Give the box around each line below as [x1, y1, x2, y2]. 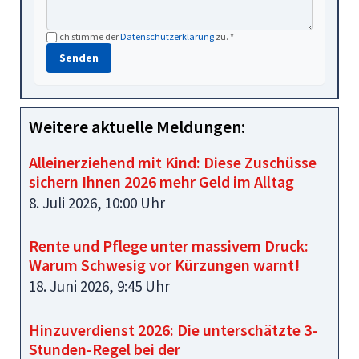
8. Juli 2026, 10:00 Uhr [29, 192, 165, 212]
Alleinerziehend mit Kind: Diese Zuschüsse [29, 151, 317, 172]
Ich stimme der [57, 30, 120, 42]
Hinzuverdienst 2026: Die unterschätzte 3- [29, 319, 317, 340]
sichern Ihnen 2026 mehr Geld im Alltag [29, 171, 294, 192]
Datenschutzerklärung [120, 30, 214, 42]
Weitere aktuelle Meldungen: [29, 115, 245, 138]
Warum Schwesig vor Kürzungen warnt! [29, 255, 300, 276]
